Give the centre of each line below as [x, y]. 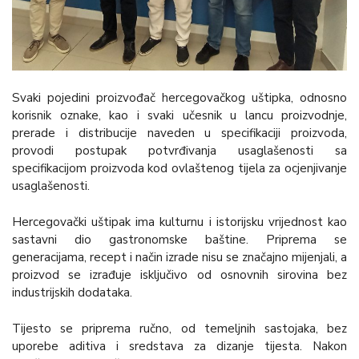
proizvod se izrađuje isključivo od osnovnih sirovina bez [179, 275]
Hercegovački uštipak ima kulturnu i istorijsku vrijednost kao [179, 222]
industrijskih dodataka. [72, 293]
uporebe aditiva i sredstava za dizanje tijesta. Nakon [179, 346]
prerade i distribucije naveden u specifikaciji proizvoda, [179, 133]
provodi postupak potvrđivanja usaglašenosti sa [179, 151]
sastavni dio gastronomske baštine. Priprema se [179, 240]
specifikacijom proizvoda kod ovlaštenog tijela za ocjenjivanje [179, 169]
